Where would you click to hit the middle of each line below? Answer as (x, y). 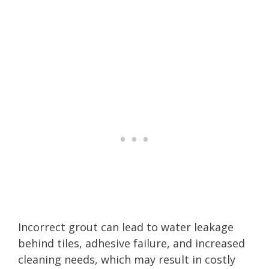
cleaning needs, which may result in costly (127, 259)
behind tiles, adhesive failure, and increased (131, 243)
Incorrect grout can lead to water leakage (126, 227)
